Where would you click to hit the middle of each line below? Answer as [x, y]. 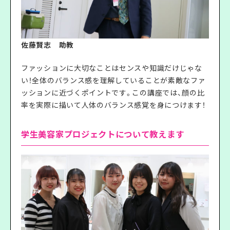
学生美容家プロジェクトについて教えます [103, 134]
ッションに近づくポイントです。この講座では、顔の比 [113, 93]
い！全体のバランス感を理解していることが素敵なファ [113, 80]
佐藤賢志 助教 [47, 45]
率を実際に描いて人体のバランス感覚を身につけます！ [113, 105]
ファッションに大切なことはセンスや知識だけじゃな [112, 68]
